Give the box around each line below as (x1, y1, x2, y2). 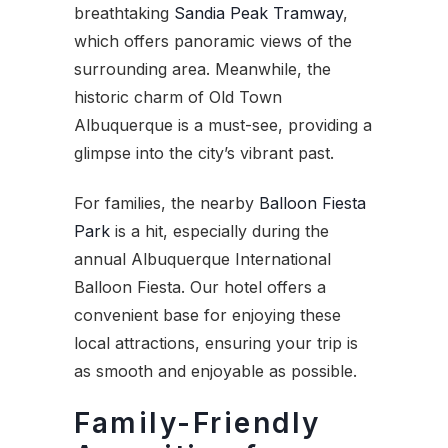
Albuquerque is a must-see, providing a (74, 115, 372, 136)
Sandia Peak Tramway (174, 3, 343, 24)
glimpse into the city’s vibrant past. (74, 143, 334, 164)
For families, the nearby (74, 193, 259, 214)
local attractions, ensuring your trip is (74, 333, 358, 354)
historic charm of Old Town (74, 87, 282, 108)
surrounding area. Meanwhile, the (74, 59, 331, 80)
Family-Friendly (74, 406, 321, 441)
